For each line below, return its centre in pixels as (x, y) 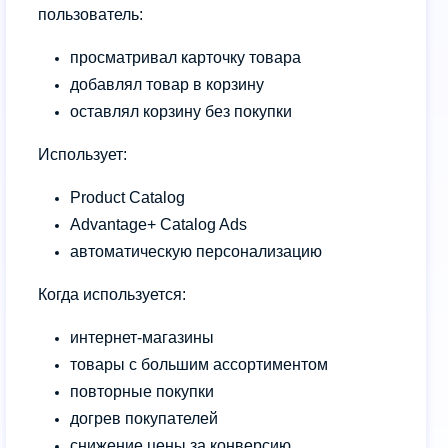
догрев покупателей (144, 418)
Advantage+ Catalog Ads (158, 224)
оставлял (106, 111)
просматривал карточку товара (185, 57)
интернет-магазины (142, 337)
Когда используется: (112, 294)
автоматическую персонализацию (196, 251)
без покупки (248, 111)
